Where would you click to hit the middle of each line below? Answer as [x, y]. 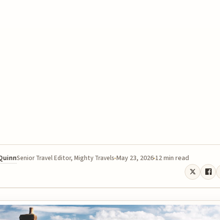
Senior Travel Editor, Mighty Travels [66, 158]
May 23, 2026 [135, 158]
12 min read [172, 158]
